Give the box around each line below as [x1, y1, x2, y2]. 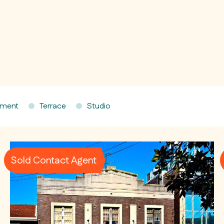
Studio [87, 100, 110, 112]
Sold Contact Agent [10, 153, 97, 167]
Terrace [39, 100, 66, 112]
